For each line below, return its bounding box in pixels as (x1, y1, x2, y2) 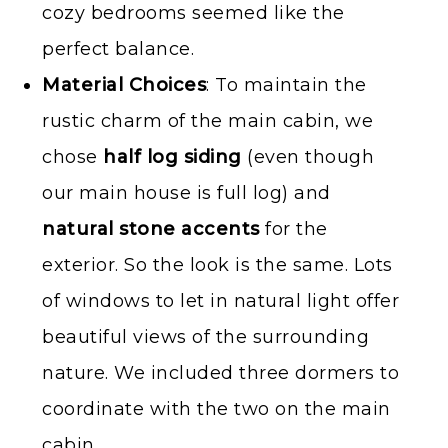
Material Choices (42, 74, 206, 97)
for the (259, 218, 328, 241)
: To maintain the (206, 74, 367, 97)
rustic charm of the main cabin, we (42, 110, 373, 133)
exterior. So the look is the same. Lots (42, 254, 393, 277)
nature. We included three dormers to (42, 362, 399, 385)
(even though (241, 146, 374, 169)
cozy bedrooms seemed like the (42, 2, 345, 25)
